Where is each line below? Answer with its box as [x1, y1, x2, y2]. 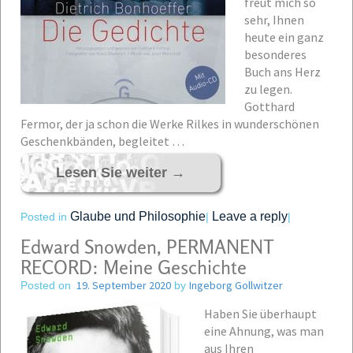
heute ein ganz [244, 29, 324, 45]
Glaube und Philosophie [70, 210, 206, 223]
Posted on [20, 279, 71, 292]
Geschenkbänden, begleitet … [20, 133, 184, 149]
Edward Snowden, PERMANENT [20, 236, 274, 258]
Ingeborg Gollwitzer [189, 278, 283, 292]
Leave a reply [212, 210, 288, 223]
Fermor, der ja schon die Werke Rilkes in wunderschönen [20, 116, 319, 132]
